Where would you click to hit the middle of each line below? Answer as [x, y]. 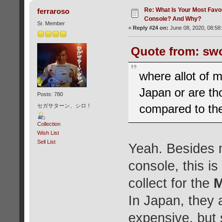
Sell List [46, 142]
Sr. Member [51, 24]
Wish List [48, 133]
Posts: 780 [50, 94]
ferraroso [54, 11]
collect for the [171, 183]
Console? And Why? [172, 19]
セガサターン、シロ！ [64, 106]
